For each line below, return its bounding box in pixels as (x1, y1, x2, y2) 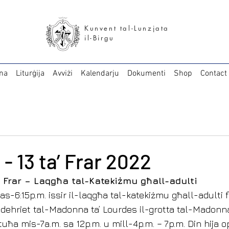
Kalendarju (80, 68, 119, 79)
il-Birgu (84, 33, 114, 42)
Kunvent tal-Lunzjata (84, 24, 169, 33)
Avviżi (52, 68, 73, 79)
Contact (200, 68, 227, 79)
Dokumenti (127, 68, 166, 79)
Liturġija (15, 68, 44, 79)
